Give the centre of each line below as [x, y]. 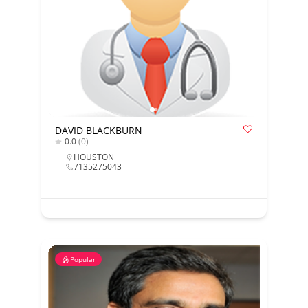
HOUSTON [93, 157]
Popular [82, 259]
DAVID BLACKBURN [98, 130]
